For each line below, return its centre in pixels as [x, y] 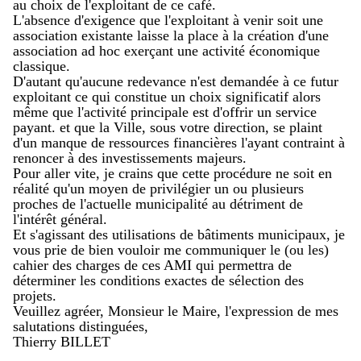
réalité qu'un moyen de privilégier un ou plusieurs [158, 189]
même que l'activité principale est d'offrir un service [165, 112]
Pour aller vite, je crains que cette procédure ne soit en [172, 174]
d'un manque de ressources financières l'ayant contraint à [179, 143]
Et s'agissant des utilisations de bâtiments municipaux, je [179, 235]
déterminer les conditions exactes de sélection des [158, 281]
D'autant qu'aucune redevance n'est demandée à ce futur [176, 82]
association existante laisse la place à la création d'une [171, 36]
